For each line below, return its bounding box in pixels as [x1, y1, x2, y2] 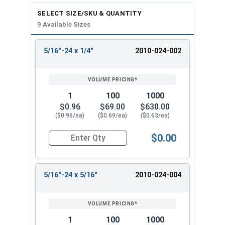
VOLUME [95, 61, 128, 69]
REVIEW [96, 51, 127, 59]
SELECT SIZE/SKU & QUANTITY [37, 9, 142, 17]
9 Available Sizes [37, 20, 90, 28]
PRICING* [93, 71, 130, 79]
